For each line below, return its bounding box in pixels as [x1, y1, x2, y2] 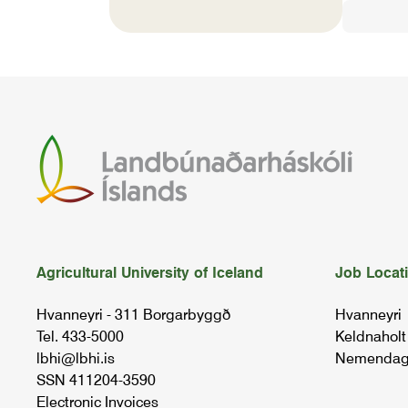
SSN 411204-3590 [36, 372, 156, 389]
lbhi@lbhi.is [36, 350, 115, 367]
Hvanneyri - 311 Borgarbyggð [36, 306, 230, 323]
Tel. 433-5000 [36, 328, 124, 345]
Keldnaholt [334, 328, 406, 345]
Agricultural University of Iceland [36, 264, 263, 281]
